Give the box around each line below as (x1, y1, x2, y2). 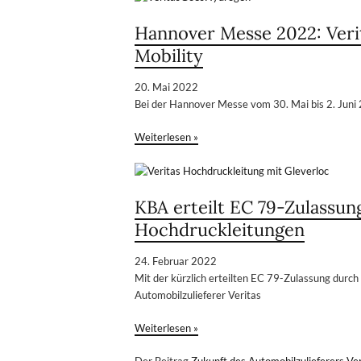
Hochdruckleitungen (135, 218, 305, 241)
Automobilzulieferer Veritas (135, 288, 261, 301)
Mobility (135, 44, 203, 67)
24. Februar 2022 (135, 254, 217, 268)
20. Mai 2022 (135, 80, 198, 93)
